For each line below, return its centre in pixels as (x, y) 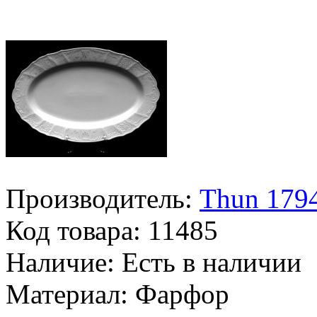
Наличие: (60, 262)
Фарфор (182, 294)
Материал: (70, 294)
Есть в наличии (208, 262)
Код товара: (73, 230)
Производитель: (99, 198)
